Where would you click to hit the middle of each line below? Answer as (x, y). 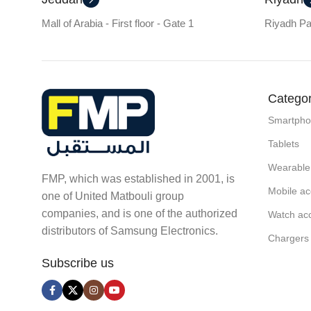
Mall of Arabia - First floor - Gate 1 (118, 23)
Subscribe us (78, 263)
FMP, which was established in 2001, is (138, 179)
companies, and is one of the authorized (140, 214)
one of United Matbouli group (113, 196)
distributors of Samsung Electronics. (130, 231)
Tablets (284, 143)
